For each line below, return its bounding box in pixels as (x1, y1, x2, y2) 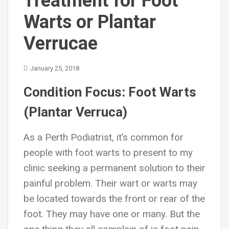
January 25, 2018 (30, 64, 79, 72)
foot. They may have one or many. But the (24, 208, 200, 220)
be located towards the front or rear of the (24, 193, 205, 204)
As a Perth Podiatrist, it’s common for (24, 131, 184, 143)
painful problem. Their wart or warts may (24, 177, 197, 189)
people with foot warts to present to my (24, 147, 193, 158)
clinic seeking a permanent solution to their (24, 162, 205, 174)
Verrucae (24, 33, 98, 54)
